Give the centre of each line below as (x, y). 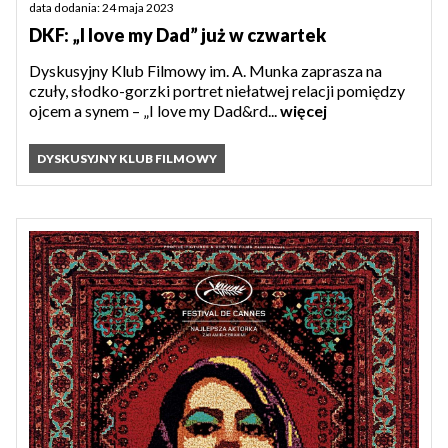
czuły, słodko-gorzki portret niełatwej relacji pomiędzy (217, 91)
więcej (303, 111)
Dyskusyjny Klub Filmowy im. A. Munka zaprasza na (205, 71)
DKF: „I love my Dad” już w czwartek (177, 35)
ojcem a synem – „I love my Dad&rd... (154, 111)
